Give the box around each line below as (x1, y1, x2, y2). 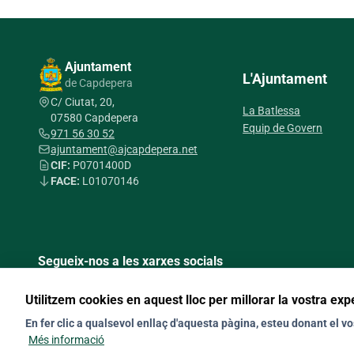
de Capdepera (65, 77, 134, 89)
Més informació (28, 333, 104, 346)
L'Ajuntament (243, 70, 328, 87)
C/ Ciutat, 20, (51, 96, 115, 108)
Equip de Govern (243, 121, 323, 134)
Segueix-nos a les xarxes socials (38, 254, 223, 269)
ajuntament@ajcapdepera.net (51, 143, 198, 156)
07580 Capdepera (51, 111, 138, 124)
